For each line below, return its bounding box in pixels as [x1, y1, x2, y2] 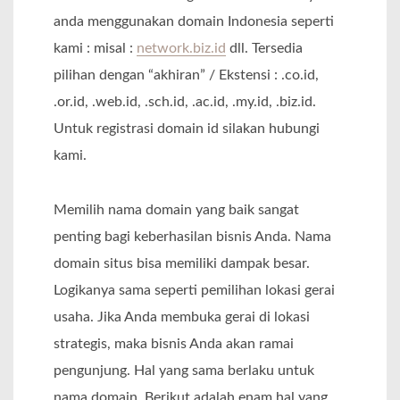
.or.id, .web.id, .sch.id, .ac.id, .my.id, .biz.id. [54, 95, 316, 110]
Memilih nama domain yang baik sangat [54, 202, 299, 217]
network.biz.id [137, 41, 226, 56]
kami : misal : [54, 41, 137, 56]
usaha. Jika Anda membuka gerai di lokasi [54, 309, 310, 324]
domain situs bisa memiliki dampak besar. [54, 255, 310, 271]
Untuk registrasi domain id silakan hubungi [54, 121, 320, 137]
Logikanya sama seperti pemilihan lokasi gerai [54, 282, 335, 297]
